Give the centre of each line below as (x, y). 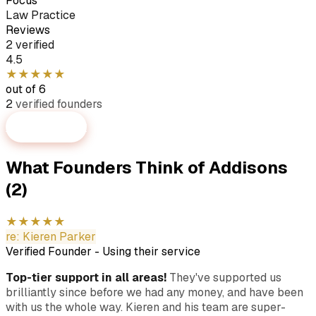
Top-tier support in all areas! (86, 277)
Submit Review (46, 127)
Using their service (151, 251)
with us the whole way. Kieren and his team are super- (146, 307)
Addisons (248, 167)
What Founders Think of (107, 167)
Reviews (28, 30)
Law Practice (41, 15)
